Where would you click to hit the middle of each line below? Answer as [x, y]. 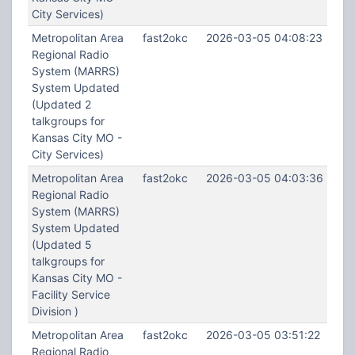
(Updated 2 [61, 104]
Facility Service [71, 294]
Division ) [55, 311]
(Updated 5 [61, 244]
